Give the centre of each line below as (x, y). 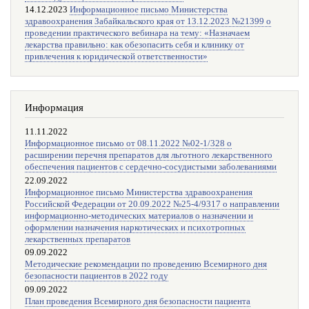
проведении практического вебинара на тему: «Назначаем (137, 33)
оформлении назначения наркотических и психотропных (135, 227)
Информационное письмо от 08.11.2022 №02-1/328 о (128, 144)
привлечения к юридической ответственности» (116, 57)
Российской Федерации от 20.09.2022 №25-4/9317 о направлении (152, 204)
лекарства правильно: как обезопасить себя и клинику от (134, 45)
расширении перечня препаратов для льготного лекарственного (149, 156)
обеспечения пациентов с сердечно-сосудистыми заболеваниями (151, 167)
